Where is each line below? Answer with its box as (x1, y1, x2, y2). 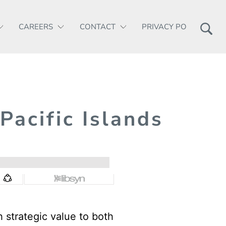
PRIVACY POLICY (142, 22, 202, 32)
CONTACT (79, 22, 116, 32)
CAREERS (19, 22, 53, 32)
